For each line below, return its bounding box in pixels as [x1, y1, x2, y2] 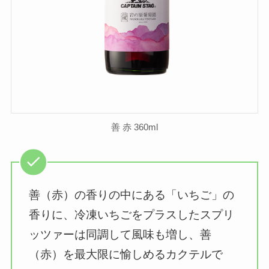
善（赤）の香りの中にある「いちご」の [29, 189, 235, 202]
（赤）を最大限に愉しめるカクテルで [29, 248, 223, 261]
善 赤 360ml [111, 121, 158, 132]
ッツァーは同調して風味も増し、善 [29, 228, 212, 241]
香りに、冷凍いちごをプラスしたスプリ [29, 208, 235, 222]
